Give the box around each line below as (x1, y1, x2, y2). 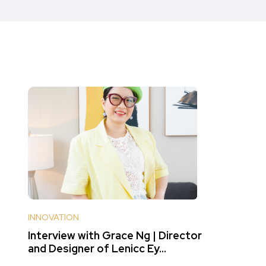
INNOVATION (28, 212, 79, 223)
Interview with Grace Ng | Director (28, 229, 202, 242)
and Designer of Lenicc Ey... (28, 242, 166, 255)
